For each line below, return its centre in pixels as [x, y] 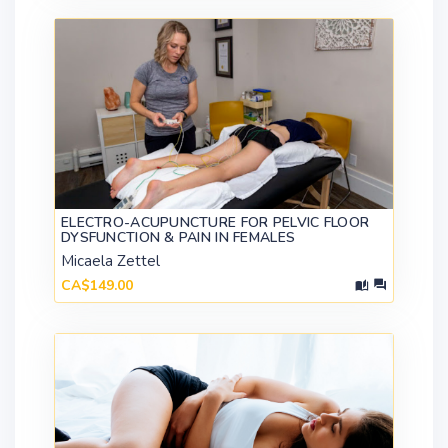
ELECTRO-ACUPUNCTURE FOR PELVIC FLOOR [215, 222]
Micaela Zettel [110, 261]
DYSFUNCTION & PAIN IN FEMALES [178, 237]
